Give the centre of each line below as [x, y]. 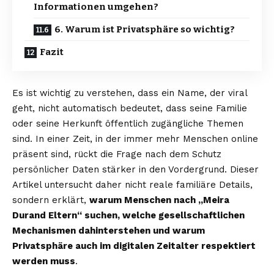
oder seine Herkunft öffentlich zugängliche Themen [128, 124]
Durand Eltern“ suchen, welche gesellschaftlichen [128, 216]
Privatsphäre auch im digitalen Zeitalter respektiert [134, 246]
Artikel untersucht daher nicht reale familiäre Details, [132, 185]
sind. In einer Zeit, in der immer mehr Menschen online [135, 139]
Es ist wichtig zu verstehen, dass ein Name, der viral [130, 93]
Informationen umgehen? [96, 7]
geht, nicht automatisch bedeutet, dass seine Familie [130, 109]
